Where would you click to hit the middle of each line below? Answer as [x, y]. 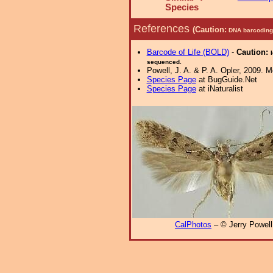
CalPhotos [193, 225]
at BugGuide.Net [226, 80]
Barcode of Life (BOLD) [188, 52]
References [163, 28]
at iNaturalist [219, 89]
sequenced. [164, 62]
